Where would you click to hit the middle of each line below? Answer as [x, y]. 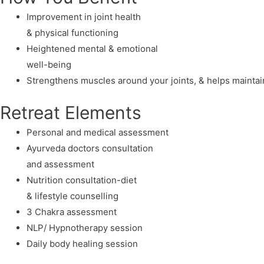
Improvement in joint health [84, 16]
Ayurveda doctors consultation [90, 148]
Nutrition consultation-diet [82, 180]
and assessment [60, 164]
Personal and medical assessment [98, 133]
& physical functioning [72, 32]
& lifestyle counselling [72, 196]
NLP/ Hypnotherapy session [85, 228]
